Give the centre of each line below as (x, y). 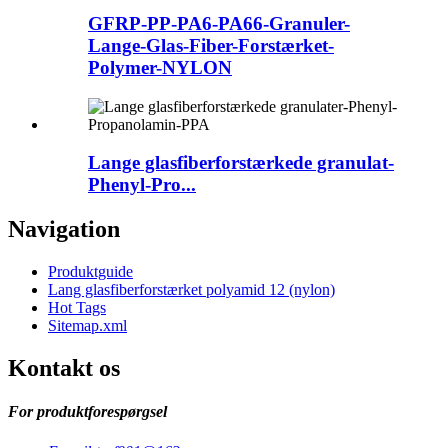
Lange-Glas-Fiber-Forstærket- (211, 46)
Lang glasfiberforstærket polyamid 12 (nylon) (191, 290)
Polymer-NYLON (160, 68)
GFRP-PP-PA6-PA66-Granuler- (219, 24)
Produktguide (90, 272)
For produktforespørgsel (87, 412)
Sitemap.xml (87, 326)
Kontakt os (64, 368)
